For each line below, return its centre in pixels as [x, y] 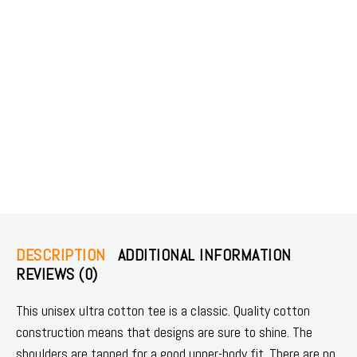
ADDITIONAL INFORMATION [204, 255]
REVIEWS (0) [57, 274]
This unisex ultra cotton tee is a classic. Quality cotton [163, 310]
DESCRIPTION [61, 255]
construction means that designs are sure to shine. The [164, 331]
